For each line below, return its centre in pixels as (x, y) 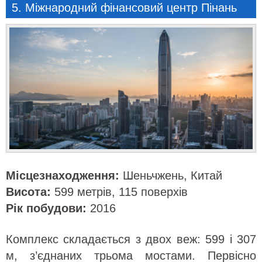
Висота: (28, 192)
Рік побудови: (46, 208)
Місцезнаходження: (63, 175)
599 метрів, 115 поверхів (119, 192)
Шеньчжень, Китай (171, 175)
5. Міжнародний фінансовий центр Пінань (124, 8)
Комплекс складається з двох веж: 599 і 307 (131, 239)
